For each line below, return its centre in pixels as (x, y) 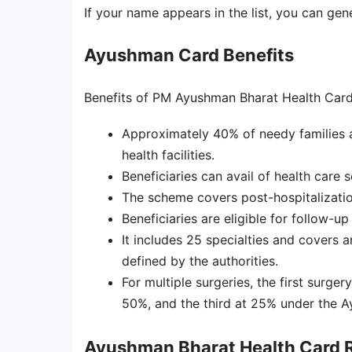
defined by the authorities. (200, 260)
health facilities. (168, 154)
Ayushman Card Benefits (189, 55)
